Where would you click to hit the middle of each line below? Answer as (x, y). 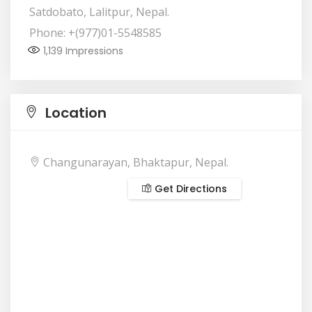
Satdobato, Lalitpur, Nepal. (99, 12)
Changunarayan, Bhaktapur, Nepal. (134, 162)
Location (74, 113)
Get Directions (189, 189)
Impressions (93, 51)
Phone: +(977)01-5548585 (95, 33)
